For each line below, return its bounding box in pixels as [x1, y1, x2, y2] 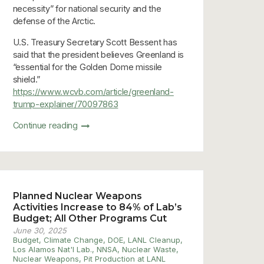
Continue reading [12, 120, 80, 130]
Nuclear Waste [121, 244, 176, 254]
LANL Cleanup [127, 235, 180, 245]
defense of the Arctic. [12, 15, 95, 26]
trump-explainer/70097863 [12, 98, 118, 109]
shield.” [12, 74, 41, 84]
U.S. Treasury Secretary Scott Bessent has [12, 37, 177, 47]
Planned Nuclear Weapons [12, 190, 142, 202]
